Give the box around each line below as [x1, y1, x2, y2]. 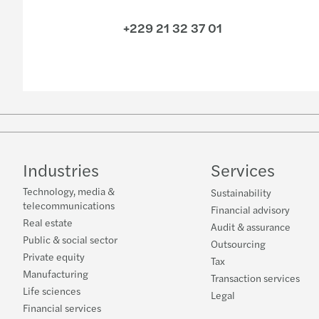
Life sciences [23, 283, 80, 298]
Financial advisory [211, 202, 290, 217]
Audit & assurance [211, 219, 291, 234]
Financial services [23, 300, 101, 315]
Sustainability [211, 185, 271, 200]
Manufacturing [23, 266, 88, 281]
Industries [23, 157, 99, 182]
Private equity [23, 249, 85, 264]
